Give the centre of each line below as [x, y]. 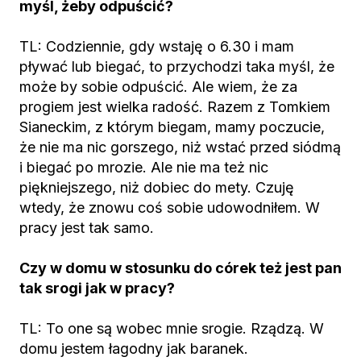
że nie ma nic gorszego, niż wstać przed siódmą [180, 147]
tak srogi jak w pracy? [97, 288]
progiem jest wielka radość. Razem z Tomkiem [175, 107]
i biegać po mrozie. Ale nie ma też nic [144, 167]
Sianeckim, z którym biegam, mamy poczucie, [172, 127]
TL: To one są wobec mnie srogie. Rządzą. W [172, 328]
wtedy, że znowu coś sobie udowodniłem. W [170, 207]
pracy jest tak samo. [87, 228]
